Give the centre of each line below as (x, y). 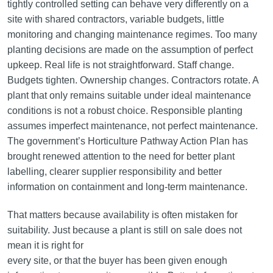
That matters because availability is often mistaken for (122, 214)
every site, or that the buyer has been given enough (117, 260)
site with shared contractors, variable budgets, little (115, 19)
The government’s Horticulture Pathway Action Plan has (127, 141)
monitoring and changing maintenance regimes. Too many (132, 34)
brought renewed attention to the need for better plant (121, 156)
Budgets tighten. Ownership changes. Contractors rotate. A (133, 80)
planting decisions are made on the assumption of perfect (130, 49)
